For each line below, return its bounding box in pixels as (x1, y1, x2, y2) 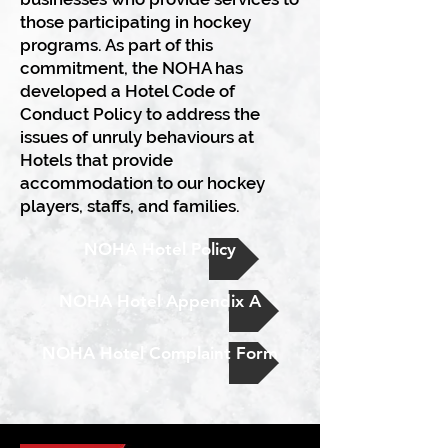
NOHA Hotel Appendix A (59, 291, 261, 311)
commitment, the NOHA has (20, 58, 243, 78)
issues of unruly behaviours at (20, 127, 254, 147)
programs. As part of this (20, 35, 213, 55)
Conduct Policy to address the (20, 104, 260, 124)
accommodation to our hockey (20, 173, 265, 193)
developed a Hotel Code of (20, 81, 235, 101)
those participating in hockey (20, 12, 251, 32)
